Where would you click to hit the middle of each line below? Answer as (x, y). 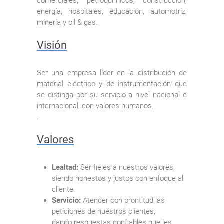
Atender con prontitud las (123, 200)
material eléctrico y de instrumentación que (112, 84)
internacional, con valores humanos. (95, 106)
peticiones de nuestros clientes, (104, 211)
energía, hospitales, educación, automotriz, (112, 11)
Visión (52, 45)
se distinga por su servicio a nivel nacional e (112, 95)
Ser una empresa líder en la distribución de (112, 73)
